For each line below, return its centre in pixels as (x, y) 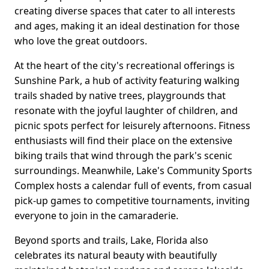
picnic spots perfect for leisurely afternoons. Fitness (132, 126)
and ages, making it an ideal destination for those (127, 26)
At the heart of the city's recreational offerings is (125, 66)
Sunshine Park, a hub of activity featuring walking (127, 81)
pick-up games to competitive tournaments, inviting (132, 201)
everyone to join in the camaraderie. (96, 216)
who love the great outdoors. (81, 41)
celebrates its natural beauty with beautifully (116, 255)
